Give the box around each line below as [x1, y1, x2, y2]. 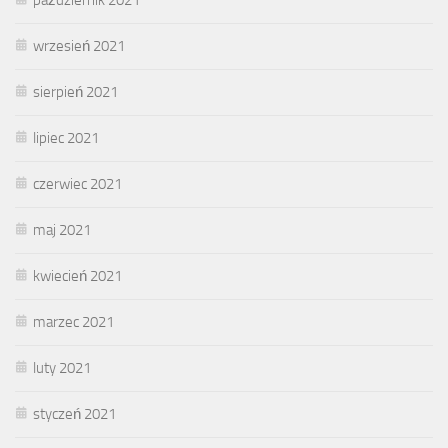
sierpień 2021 [33, 82, 118, 101]
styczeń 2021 [33, 404, 116, 423]
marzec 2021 [33, 312, 114, 331]
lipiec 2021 [33, 128, 99, 147]
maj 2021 [33, 220, 91, 239]
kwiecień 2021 [33, 266, 122, 285]
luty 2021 [33, 358, 91, 377]
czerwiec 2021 [33, 174, 122, 193]
